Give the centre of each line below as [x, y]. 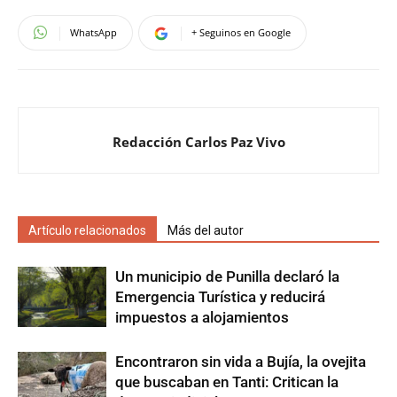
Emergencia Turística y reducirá [220, 296]
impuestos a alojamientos [202, 317]
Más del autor [206, 230]
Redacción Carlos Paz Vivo [198, 141]
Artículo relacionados [87, 230]
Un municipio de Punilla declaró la [227, 276]
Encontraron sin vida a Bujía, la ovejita [241, 361]
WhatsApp [93, 32]
